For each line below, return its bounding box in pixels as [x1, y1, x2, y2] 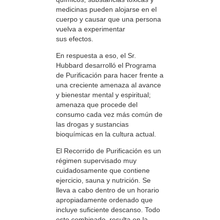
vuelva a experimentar [56, 25, 125, 33]
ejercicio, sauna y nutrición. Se [56, 176, 151, 185]
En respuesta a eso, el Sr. [56, 51, 136, 59]
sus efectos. [56, 34, 93, 43]
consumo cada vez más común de [56, 110, 163, 118]
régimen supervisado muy [56, 157, 137, 165]
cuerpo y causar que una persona [56, 15, 161, 23]
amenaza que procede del [56, 100, 137, 109]
